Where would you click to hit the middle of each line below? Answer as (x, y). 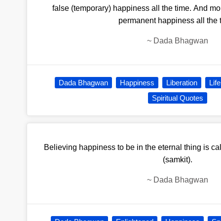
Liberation (182, 82)
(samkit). (177, 159)
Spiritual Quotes (177, 98)
